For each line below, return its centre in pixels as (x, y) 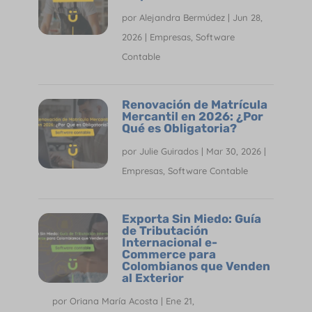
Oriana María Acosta (114, 301)
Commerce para (169, 254)
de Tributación (165, 230)
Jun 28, (247, 17)
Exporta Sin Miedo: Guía (191, 218)
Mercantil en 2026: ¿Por (192, 116)
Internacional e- (169, 242)
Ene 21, (180, 301)
